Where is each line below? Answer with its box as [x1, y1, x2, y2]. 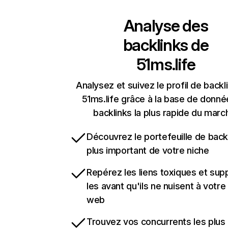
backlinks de [123, 35, 209, 55]
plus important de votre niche [87, 145, 209, 156]
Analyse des [123, 16, 208, 36]
